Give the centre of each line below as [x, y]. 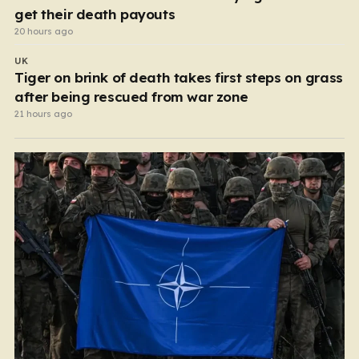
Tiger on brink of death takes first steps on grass [179, 77]
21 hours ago [43, 113]
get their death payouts [95, 14]
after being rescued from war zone [131, 96]
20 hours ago [44, 31]
